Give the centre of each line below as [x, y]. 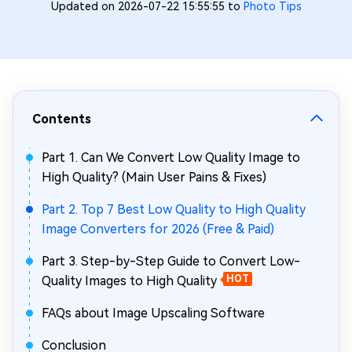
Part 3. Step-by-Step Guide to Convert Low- [171, 261]
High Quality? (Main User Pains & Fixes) [154, 177]
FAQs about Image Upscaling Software [153, 313]
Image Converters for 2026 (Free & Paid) [158, 229]
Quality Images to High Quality [129, 281]
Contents [62, 119]
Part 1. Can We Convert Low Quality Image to [171, 158]
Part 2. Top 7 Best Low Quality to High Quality [174, 209]
